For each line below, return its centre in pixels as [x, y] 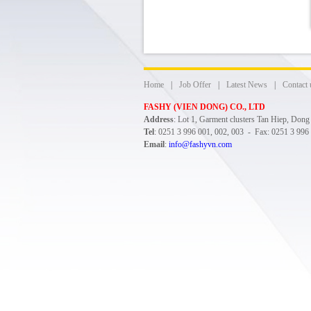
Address [159, 119]
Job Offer [195, 85]
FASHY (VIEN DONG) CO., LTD [204, 107]
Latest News [247, 85]
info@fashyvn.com [202, 144]
